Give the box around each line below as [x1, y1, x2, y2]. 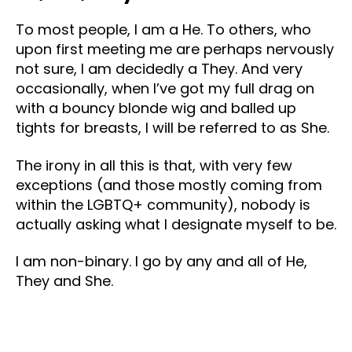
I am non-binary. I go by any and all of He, [16, 251, 307, 272]
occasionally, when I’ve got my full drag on [16, 79, 314, 99]
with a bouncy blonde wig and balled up [16, 98, 296, 119]
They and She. [16, 271, 113, 291]
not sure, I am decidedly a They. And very [16, 59, 302, 79]
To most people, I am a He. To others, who [16, 20, 311, 40]
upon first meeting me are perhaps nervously [16, 39, 334, 60]
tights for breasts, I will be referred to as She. [16, 118, 329, 138]
